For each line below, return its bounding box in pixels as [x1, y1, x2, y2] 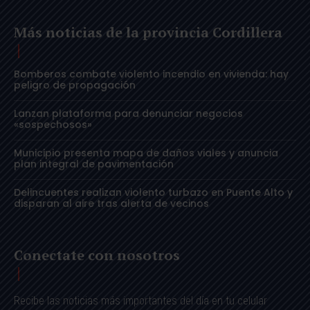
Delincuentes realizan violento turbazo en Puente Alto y [14, 185, 293, 199]
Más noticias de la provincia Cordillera [14, 22, 282, 42]
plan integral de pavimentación [14, 156, 174, 171]
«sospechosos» [14, 117, 92, 131]
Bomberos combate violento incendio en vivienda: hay [14, 66, 289, 81]
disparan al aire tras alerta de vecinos [14, 196, 209, 210]
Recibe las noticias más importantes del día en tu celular [14, 293, 267, 307]
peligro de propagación [14, 77, 136, 92]
